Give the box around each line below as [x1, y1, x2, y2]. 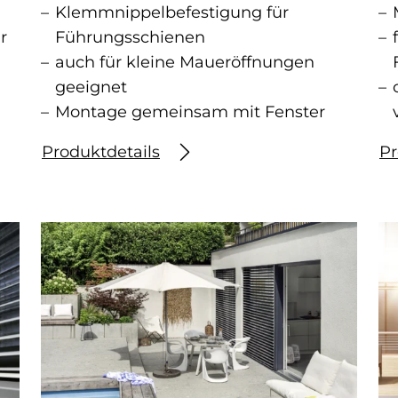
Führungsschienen [55, 28, 205, 48]
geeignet [55, 77, 127, 98]
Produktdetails [42, 142, 160, 163]
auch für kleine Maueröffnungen [55, 52, 314, 73]
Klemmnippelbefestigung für [55, 3, 289, 23]
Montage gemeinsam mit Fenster [55, 102, 325, 123]
